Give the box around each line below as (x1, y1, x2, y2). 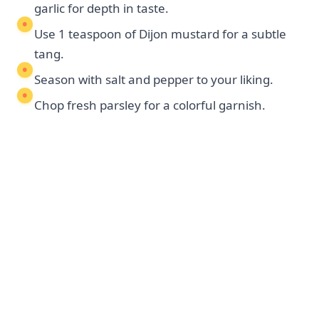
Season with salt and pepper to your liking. (34, 71, 273, 88)
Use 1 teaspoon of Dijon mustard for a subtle (34, 26, 286, 43)
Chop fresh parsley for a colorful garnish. (34, 97, 266, 114)
